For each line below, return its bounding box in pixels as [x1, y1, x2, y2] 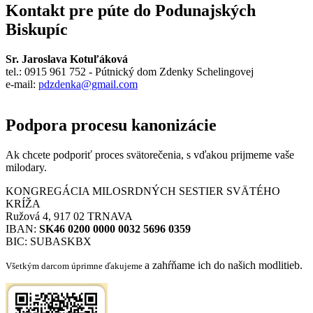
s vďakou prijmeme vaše [187, 148, 294, 161]
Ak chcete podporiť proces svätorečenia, [6, 148, 187, 161]
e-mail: [6, 78, 38, 90]
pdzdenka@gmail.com [38, 78, 138, 90]
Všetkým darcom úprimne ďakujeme [6, 260, 145, 271]
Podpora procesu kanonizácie [6, 115, 217, 134]
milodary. [6, 161, 47, 173]
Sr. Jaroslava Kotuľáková [6, 52, 128, 65]
